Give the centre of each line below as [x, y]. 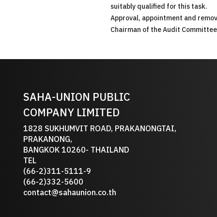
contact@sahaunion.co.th [70, 193]
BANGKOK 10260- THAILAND [76, 150]
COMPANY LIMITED [71, 113]
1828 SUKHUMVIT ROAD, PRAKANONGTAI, [100, 129]
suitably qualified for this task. [159, 7]
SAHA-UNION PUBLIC [77, 98]
